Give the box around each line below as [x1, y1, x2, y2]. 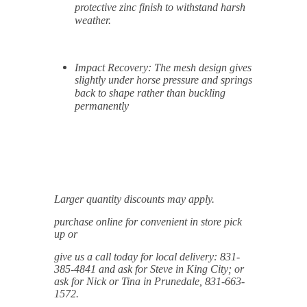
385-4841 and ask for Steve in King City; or [54, 263, 244, 275]
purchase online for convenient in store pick [54, 216, 242, 228]
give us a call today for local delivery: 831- [54, 251, 240, 262]
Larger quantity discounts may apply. [54, 193, 214, 205]
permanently [75, 100, 129, 113]
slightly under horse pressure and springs [75, 74, 252, 87]
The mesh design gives [151, 62, 251, 73]
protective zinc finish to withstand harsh [75, 1, 245, 14]
